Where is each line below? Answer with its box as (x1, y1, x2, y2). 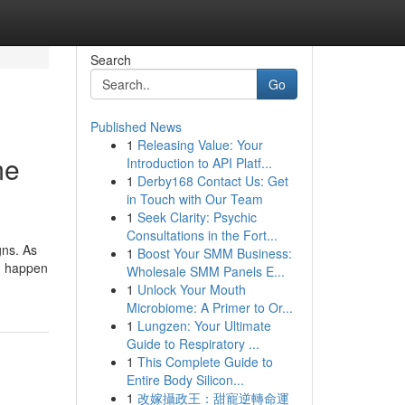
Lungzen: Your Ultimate (137, 316, 271, 334)
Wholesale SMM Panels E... (126, 262, 285, 280)
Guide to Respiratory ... (126, 334, 259, 353)
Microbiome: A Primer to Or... (126, 298, 293, 316)
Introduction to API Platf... (126, 154, 272, 172)
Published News (89, 118, 182, 136)
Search (89, 51, 131, 69)
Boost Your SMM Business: (137, 244, 292, 262)
